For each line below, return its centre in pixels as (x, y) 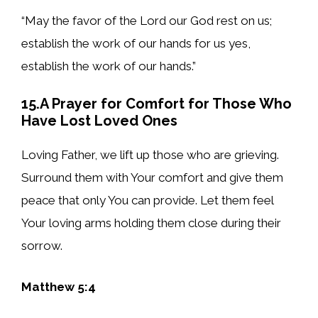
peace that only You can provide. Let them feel (147, 201)
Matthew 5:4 (59, 286)
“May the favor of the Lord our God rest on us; (147, 20)
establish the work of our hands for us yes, (136, 43)
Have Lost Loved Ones (99, 121)
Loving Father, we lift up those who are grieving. (150, 155)
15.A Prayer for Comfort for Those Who (157, 104)
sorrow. (42, 246)
